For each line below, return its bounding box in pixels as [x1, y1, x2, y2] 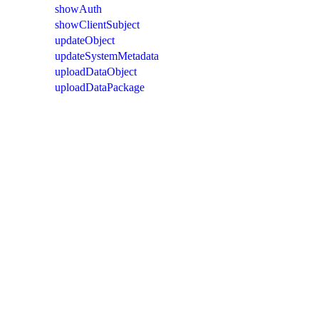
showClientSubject [55, 18, 140, 31]
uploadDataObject [55, 65, 137, 78]
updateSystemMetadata [55, 49, 159, 62]
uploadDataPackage [55, 80, 145, 93]
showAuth [55, 2, 102, 15]
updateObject [55, 33, 115, 46]
